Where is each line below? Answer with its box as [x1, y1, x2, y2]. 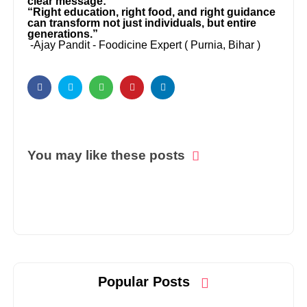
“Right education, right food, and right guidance [27, 5, 276, 18]
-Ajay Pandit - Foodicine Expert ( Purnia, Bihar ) [27, 38, 261, 51]
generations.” [27, 27, 99, 40]
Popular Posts [98, 274, 194, 290]
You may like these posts [27, 147, 186, 162]
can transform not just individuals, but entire [27, 16, 257, 29]
